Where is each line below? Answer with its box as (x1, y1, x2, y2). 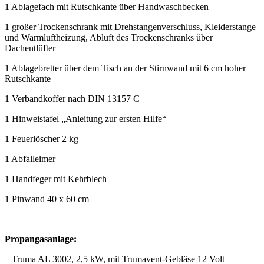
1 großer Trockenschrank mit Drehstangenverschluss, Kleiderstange (5, 21, 256, 32)
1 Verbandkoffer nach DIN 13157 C (5, 93, 140, 104)
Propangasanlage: (5, 233, 77, 244)
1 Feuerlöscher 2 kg (5, 133, 78, 144)
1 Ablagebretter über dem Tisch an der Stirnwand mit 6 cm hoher (5, 62, 246, 73)
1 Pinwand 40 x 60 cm (5, 193, 89, 204)
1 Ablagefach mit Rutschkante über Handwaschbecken (5, 1, 209, 12)
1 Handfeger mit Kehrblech (5, 173, 107, 184)
